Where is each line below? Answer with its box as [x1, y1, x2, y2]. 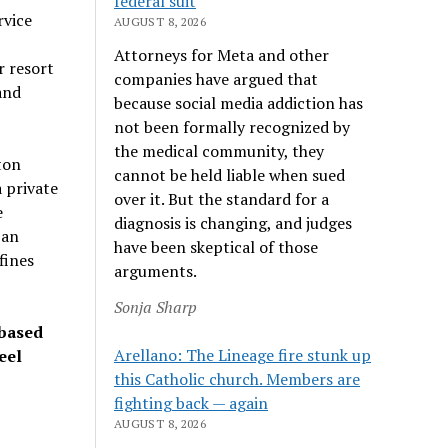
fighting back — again [114, 391, 269, 414]
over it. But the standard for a [114, 187, 330, 210]
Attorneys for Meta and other [114, 43, 330, 66]
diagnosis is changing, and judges [114, 211, 353, 234]
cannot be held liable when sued [114, 163, 346, 186]
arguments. [114, 259, 198, 282]
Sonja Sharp [114, 295, 198, 318]
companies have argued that [114, 67, 319, 90]
